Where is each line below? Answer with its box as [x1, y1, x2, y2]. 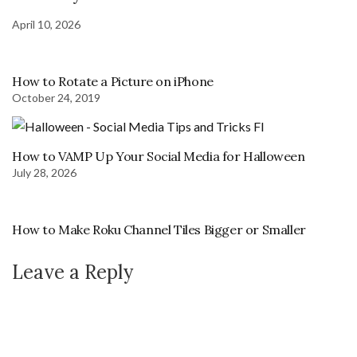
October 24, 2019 [12, 91, 100, 105]
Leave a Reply [12, 260, 133, 285]
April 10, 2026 [12, 18, 80, 32]
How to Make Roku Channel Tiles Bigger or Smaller [12, 222, 306, 238]
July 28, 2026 [12, 166, 76, 180]
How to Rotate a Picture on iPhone [12, 73, 214, 90]
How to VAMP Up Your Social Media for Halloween [12, 148, 305, 165]
